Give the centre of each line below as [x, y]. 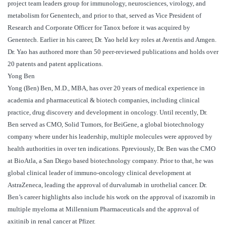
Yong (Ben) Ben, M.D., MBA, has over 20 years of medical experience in [106, 88]
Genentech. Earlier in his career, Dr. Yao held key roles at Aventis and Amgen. [112, 40]
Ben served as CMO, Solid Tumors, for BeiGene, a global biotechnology [106, 125]
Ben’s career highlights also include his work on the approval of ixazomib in [111, 197]
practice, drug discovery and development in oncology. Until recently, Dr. [107, 112]
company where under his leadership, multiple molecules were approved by [110, 137]
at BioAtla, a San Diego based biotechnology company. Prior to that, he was [110, 161]
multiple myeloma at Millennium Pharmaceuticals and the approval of [103, 209]
